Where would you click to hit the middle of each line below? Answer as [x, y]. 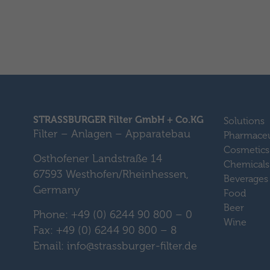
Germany [56, 190]
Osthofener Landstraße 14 [97, 159]
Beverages [246, 179]
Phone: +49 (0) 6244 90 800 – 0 [112, 215]
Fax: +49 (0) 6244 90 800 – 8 [105, 230]
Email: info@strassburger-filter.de [115, 246]
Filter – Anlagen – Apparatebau [111, 134]
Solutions [244, 121]
